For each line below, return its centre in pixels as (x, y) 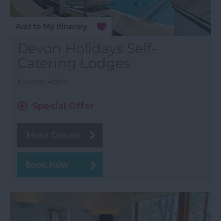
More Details (54, 135)
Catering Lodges (74, 63)
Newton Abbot (43, 82)
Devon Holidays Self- (87, 49)
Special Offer (63, 106)
